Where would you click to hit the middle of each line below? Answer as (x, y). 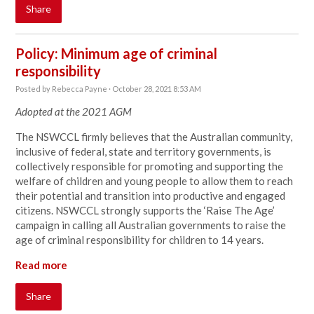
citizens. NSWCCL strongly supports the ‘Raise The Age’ (145, 210)
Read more (42, 265)
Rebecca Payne (80, 89)
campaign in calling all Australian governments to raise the (151, 225)
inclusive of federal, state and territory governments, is (144, 151)
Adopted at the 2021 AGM (74, 111)
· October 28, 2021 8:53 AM (155, 89)
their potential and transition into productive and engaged (151, 196)
